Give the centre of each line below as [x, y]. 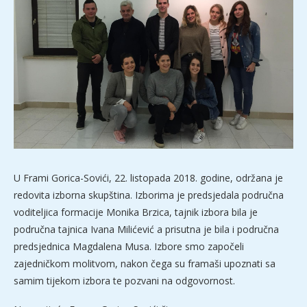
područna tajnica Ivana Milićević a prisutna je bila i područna [146, 230]
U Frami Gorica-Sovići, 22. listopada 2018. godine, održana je [148, 178]
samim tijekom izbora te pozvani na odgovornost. [124, 281]
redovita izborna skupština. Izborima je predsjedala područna [149, 195]
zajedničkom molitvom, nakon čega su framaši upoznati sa [145, 264]
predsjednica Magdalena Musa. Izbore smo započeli [129, 247]
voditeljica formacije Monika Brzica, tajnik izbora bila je [136, 212]
